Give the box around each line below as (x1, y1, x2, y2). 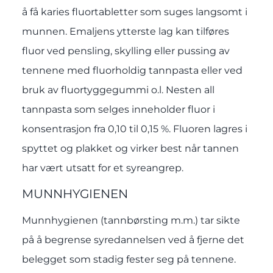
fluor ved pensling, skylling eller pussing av (21, 45, 230, 57)
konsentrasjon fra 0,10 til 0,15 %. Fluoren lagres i (21, 123, 247, 135)
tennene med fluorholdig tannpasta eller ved (21, 65, 243, 77)
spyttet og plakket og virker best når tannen (21, 143, 239, 155)
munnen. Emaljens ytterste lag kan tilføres (21, 26, 229, 38)
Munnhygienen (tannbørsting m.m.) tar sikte (21, 214, 240, 227)
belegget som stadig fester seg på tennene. (21, 253, 236, 266)
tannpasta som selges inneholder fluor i (21, 104, 215, 116)
